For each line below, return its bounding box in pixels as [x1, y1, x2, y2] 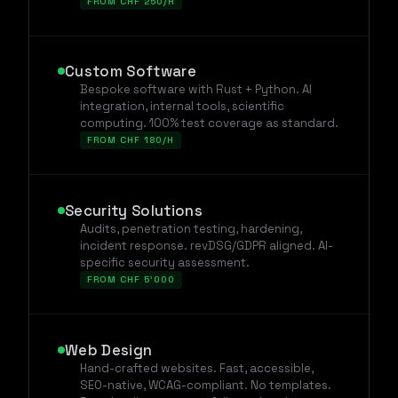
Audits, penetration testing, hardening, [79, 221, 302, 237]
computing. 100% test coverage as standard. [79, 115, 338, 131]
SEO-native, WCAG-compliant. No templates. [79, 378, 331, 394]
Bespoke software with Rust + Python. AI [79, 82, 312, 98]
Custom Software [65, 61, 197, 82]
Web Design [65, 340, 153, 361]
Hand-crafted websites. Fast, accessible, [79, 361, 314, 377]
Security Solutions [65, 201, 203, 221]
